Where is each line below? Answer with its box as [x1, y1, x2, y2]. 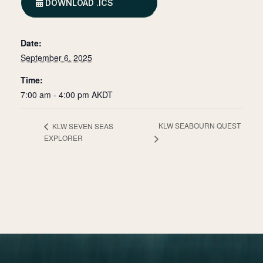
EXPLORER [44, 133, 83, 143]
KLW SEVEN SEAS [50, 120, 113, 131]
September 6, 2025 [21, 52, 92, 63]
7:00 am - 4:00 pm [21, 89, 92, 100]
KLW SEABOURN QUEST [159, 120, 241, 131]
